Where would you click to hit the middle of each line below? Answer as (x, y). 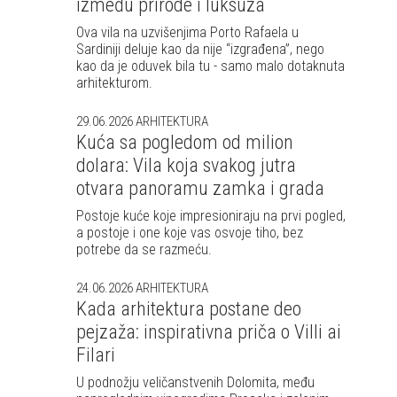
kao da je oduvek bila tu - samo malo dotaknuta (210, 66)
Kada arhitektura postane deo (189, 308)
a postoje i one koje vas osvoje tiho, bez (190, 232)
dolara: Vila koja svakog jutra (186, 165)
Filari (96, 354)
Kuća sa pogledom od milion (185, 142)
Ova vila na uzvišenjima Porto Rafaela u (187, 32)
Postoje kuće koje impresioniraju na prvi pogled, (211, 215)
